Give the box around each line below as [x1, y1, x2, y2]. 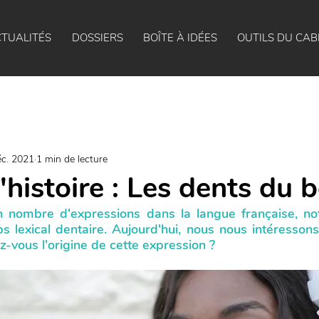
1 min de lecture [36, 152, 108, 166]
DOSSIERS [71, 31, 123, 45]
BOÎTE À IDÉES [143, 31, 217, 45]
